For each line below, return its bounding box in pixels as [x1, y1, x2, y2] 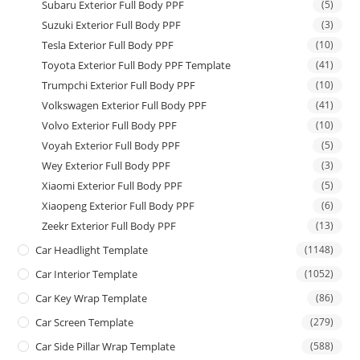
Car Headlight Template [35, 242, 149, 257]
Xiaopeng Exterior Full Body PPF [42, 198, 195, 213]
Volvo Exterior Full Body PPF [42, 117, 178, 133]
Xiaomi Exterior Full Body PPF [42, 178, 183, 193]
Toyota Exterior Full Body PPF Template [42, 57, 231, 72]
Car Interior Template [35, 266, 138, 281]
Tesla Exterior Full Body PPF [42, 37, 174, 52]
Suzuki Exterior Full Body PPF [42, 17, 182, 32]
